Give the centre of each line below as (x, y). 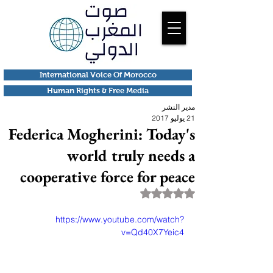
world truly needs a (131, 155)
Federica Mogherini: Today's (102, 134)
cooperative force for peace (108, 177)
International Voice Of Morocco (98, 75)
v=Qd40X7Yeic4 (153, 232)
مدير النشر (179, 107)
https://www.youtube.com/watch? (120, 219)
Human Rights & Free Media (98, 90)
